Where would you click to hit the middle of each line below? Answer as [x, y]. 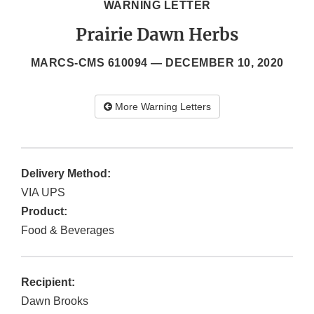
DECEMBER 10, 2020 [225, 63]
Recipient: [48, 282]
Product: [44, 212]
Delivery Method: [66, 174]
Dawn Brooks [55, 301]
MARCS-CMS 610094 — [98, 63]
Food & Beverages [68, 231]
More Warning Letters [161, 107]
